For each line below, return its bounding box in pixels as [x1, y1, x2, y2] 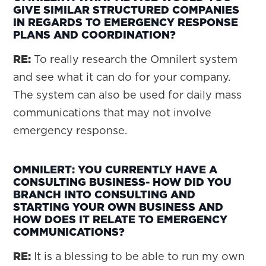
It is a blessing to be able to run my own [31, 249, 245, 264]
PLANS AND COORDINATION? [13, 27, 176, 42]
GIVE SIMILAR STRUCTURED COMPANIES [13, 2, 240, 17]
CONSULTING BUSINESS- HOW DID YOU [13, 175, 232, 189]
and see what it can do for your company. [13, 69, 231, 84]
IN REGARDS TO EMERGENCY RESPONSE [13, 15, 239, 30]
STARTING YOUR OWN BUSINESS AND [13, 199, 224, 214]
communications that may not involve [13, 105, 212, 120]
